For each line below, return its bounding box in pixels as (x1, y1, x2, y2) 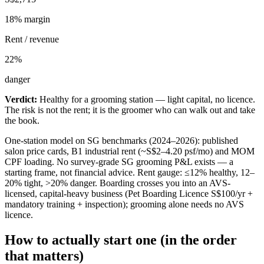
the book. (5, 115, 39, 126)
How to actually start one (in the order (5, 232, 237, 247)
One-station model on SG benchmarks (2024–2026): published (5, 135, 238, 146)
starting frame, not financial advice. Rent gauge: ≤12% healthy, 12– (5, 167, 255, 177)
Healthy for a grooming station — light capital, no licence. (39, 94, 255, 104)
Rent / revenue (5, 34, 59, 44)
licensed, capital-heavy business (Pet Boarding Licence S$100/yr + (5, 188, 253, 199)
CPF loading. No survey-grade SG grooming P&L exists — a (5, 156, 233, 167)
